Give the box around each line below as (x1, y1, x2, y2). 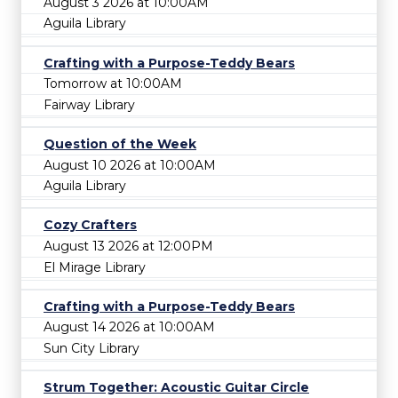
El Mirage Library (44, 259, 146, 275)
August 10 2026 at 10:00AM (44, 156, 216, 173)
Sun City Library (44, 339, 139, 356)
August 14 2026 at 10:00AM (44, 319, 215, 336)
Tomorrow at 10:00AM (44, 76, 182, 92)
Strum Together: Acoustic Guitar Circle (44, 379, 309, 396)
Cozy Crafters (44, 217, 137, 234)
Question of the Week (44, 136, 196, 152)
